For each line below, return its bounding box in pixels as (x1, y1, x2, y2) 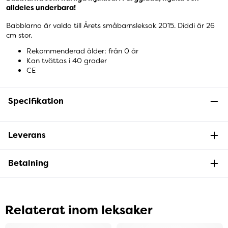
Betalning (8, 157, 48, 168)
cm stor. (6, 31, 32, 40)
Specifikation (8, 95, 64, 106)
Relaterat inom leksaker (5, 202, 153, 218)
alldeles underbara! (6, 3, 76, 13)
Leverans (8, 129, 46, 140)
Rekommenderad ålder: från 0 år (26, 46, 138, 55)
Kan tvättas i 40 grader (26, 55, 107, 65)
